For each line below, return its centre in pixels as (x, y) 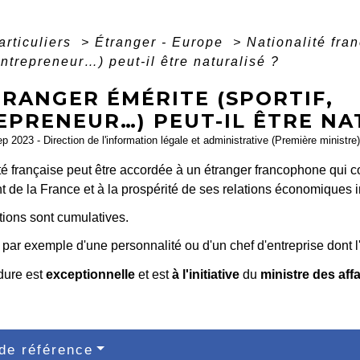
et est (153, 274)
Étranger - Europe (161, 42)
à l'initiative (205, 274)
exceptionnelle (90, 274)
